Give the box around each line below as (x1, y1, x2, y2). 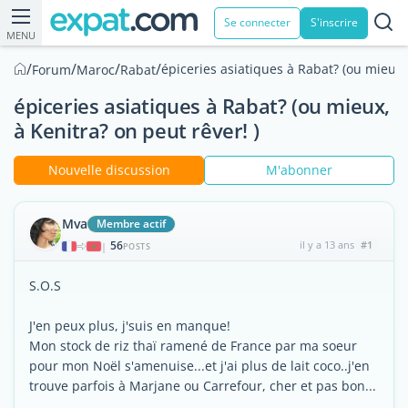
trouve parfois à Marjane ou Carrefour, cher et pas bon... (29, 377, 376, 394)
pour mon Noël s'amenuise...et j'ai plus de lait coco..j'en (29, 357, 370, 374)
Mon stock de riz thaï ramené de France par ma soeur (29, 337, 357, 354)
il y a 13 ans (299, 238, 354, 251)
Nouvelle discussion (47, 161, 170, 178)
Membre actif (97, 216, 167, 231)
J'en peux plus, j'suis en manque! (29, 317, 230, 334)
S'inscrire (311, 15, 358, 30)
